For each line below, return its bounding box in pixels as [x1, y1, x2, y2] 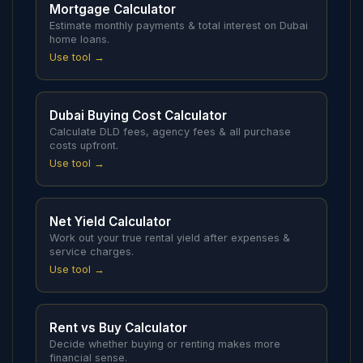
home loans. [49, 33, 109, 45]
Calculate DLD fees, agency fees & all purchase [49, 126, 291, 138]
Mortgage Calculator [49, 2, 176, 17]
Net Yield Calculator [49, 214, 171, 229]
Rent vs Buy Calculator [49, 320, 187, 335]
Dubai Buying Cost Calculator [49, 108, 227, 123]
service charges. [49, 246, 134, 258]
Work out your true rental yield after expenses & [49, 232, 290, 244]
